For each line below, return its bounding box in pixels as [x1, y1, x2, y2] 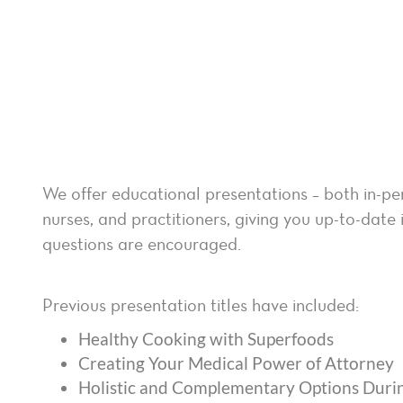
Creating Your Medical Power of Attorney [78, 353, 394, 374]
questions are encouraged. [42, 233, 241, 255]
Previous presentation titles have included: [42, 294, 359, 317]
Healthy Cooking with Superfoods [78, 328, 334, 350]
